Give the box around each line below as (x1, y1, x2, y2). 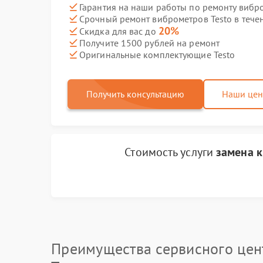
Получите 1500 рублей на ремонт (79, 36, 220, 49)
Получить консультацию (86, 88, 184, 100)
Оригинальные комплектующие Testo (79, 48, 235, 60)
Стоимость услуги (124, 144, 217, 160)
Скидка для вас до (79, 25, 159, 37)
